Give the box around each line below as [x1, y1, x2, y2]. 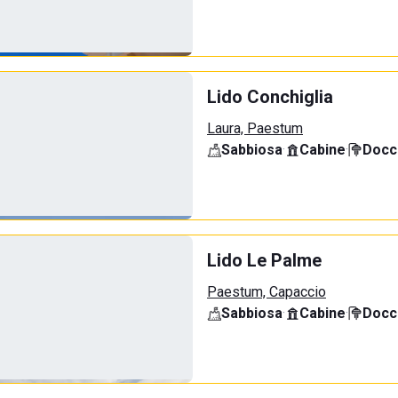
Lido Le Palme [207, 250, 322, 271]
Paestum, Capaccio [207, 283, 326, 300]
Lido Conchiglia [207, 86, 333, 107]
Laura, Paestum [207, 120, 303, 137]
